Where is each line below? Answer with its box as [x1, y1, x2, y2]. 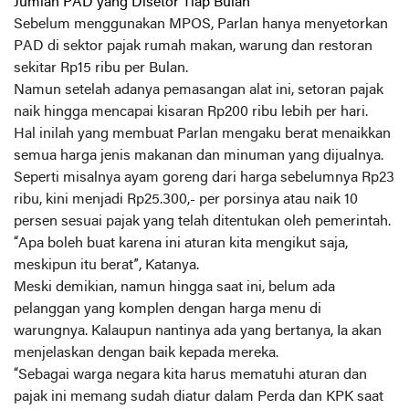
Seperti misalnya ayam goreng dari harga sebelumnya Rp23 [14, 171, 394, 185]
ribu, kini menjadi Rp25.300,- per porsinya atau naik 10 [14, 193, 358, 207]
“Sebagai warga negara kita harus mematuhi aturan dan [14, 368, 367, 383]
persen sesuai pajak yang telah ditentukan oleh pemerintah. [14, 215, 391, 229]
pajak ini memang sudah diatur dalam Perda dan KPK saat [14, 390, 383, 404]
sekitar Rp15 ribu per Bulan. [14, 61, 188, 76]
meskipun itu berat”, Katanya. [14, 258, 199, 273]
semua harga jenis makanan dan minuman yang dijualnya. [14, 149, 383, 163]
